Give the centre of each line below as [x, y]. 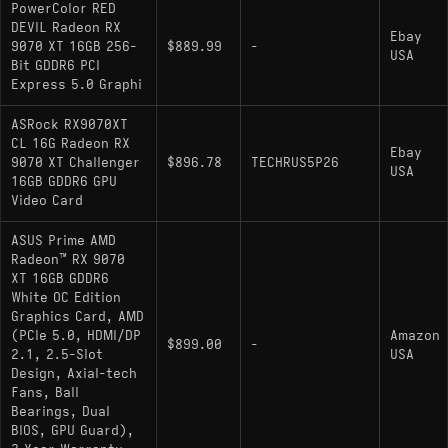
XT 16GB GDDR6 [60, 278]
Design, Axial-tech [74, 373]
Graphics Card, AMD [77, 316]
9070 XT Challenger [75, 162]
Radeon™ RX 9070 [68, 259]
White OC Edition [66, 297]
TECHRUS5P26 [295, 162]
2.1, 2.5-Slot [57, 354]
